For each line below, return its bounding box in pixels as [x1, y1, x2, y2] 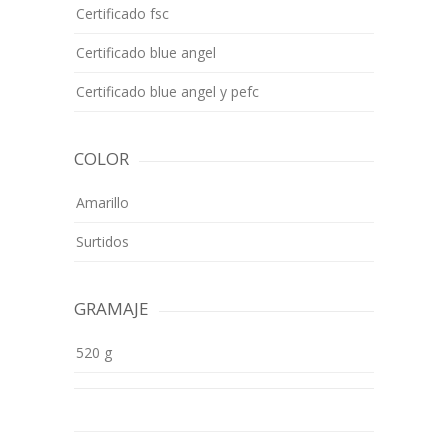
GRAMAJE [74, 297, 149, 320]
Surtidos [76, 232, 129, 251]
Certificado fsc [76, 4, 169, 23]
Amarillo [76, 193, 129, 212]
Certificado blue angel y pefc [76, 82, 259, 101]
